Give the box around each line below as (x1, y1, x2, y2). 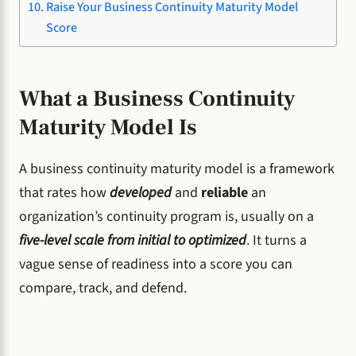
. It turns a (246, 230, 307, 250)
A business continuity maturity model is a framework (19, 158, 335, 179)
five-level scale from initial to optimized (19, 230, 246, 250)
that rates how (19, 182, 110, 203)
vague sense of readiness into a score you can (19, 253, 292, 274)
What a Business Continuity (19, 84, 295, 114)
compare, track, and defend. (19, 277, 187, 298)
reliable (201, 182, 248, 203)
